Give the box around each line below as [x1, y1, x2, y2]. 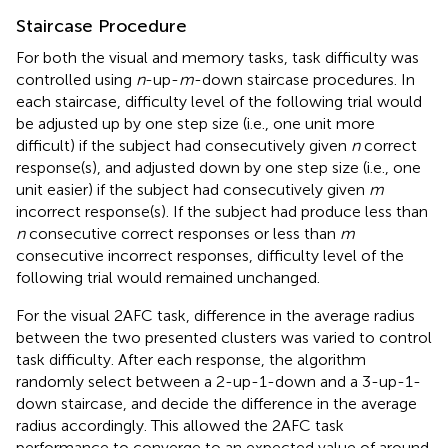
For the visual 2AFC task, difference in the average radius [16, 305, 415, 325]
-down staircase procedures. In [194, 69, 415, 89]
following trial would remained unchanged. [16, 267, 320, 287]
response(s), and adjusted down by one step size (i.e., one [16, 157, 421, 177]
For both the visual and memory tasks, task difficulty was [16, 47, 419, 67]
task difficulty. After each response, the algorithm [16, 349, 366, 369]
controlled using [16, 69, 136, 89]
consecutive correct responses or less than [25, 223, 340, 243]
